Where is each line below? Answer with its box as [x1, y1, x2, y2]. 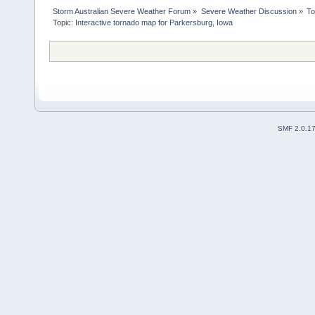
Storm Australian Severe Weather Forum [53, 7, 191, 16]
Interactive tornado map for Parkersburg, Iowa [75, 18, 233, 27]
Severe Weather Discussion [200, 7, 297, 16]
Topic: [53, 18, 76, 27]
